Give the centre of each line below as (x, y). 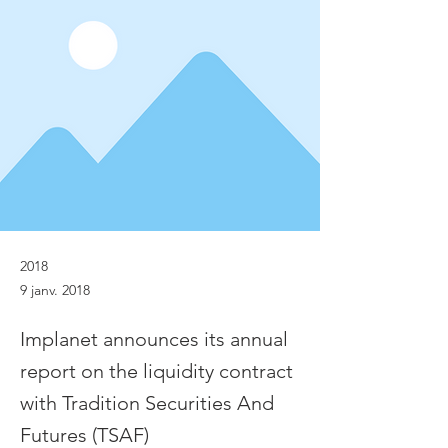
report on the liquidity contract (156, 371)
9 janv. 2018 (55, 290)
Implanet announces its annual (154, 339)
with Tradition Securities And (147, 403)
